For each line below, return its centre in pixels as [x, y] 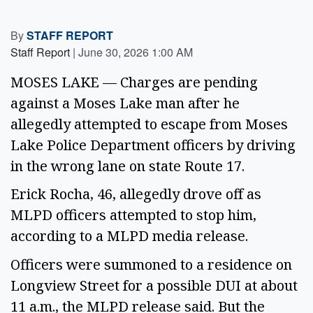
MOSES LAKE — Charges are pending [134, 82]
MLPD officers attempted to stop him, [133, 215]
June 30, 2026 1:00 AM [136, 52]
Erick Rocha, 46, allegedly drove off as [136, 194]
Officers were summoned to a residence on [151, 264]
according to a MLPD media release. [133, 236]
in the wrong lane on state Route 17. [129, 166]
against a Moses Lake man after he [125, 103]
